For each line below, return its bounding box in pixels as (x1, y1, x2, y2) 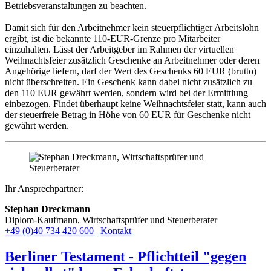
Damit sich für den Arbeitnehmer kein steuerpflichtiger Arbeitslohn (5, 22, 259, 33)
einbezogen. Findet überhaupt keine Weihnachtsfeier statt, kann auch (5, 99, 266, 109)
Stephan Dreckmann (5, 204, 90, 215)
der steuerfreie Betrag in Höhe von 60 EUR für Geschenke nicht (5, 109, 250, 120)
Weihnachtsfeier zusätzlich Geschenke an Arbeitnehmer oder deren (5, 55, 260, 66)
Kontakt (100, 226, 131, 237)
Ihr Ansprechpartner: (5, 183, 83, 194)
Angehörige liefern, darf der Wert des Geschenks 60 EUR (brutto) (5, 66, 256, 77)
